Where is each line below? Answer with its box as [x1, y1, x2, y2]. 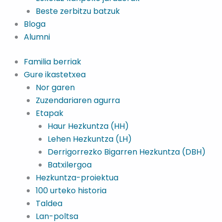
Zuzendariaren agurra [36, 95, 120, 106]
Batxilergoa [48, 159, 92, 170]
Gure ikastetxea [24, 69, 86, 80]
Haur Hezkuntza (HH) [48, 120, 129, 132]
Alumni [24, 31, 50, 43]
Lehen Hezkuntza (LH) [48, 133, 132, 145]
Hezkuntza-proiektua [36, 172, 118, 183]
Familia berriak [24, 56, 81, 67]
